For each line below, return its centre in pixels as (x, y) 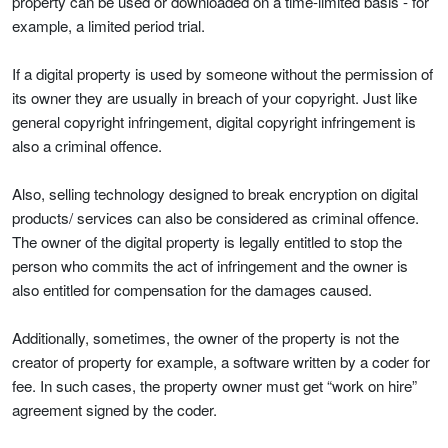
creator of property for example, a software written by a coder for (221, 361)
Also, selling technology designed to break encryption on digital (215, 193)
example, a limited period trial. (108, 25)
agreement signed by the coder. (114, 409)
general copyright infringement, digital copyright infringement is (214, 121)
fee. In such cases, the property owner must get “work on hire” (214, 385)
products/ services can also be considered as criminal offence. (215, 217)
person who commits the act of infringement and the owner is (210, 265)
